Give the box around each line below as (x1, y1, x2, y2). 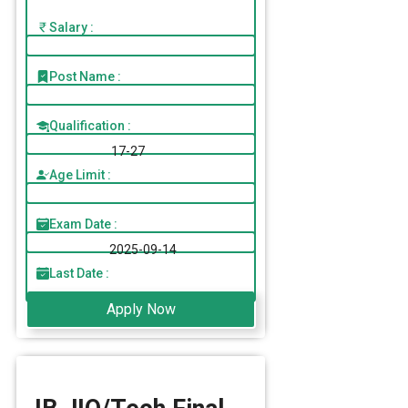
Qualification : (49, 117, 131, 133)
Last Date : (49, 265, 109, 280)
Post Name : (49, 68, 121, 84)
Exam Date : (49, 216, 117, 231)
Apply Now (106, 300, 176, 318)
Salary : (49, 19, 94, 35)
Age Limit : (49, 167, 111, 182)
